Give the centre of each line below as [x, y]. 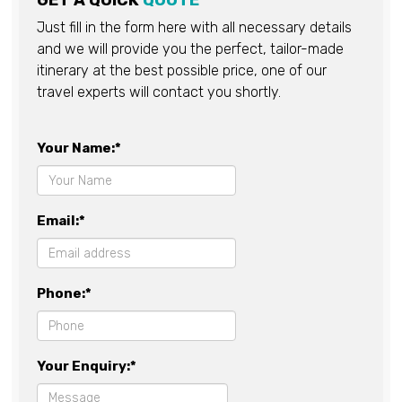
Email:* [61, 221]
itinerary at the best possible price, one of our [182, 71]
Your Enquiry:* [87, 367]
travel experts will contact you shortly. [159, 92]
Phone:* [64, 294]
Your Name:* [79, 149]
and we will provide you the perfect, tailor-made [190, 49]
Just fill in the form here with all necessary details [194, 28]
